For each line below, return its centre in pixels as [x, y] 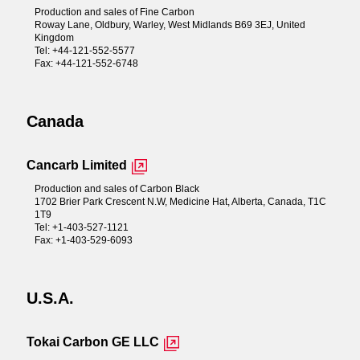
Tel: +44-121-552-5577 [84, 50]
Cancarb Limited [76, 165]
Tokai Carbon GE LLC [92, 342]
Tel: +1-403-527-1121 [81, 227]
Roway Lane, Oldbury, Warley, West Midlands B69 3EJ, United [170, 25]
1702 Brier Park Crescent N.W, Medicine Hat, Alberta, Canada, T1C [180, 201]
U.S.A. [50, 298]
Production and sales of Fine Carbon [114, 12]
